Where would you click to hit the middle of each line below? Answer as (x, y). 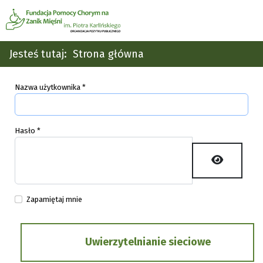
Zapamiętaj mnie (54, 199)
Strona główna (108, 54)
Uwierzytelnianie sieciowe (148, 242)
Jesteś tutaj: (41, 54)
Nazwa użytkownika (48, 87)
